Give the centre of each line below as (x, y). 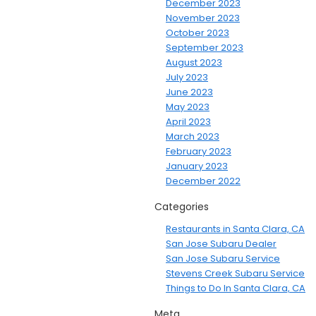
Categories (182, 207)
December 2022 (203, 181)
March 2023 (193, 137)
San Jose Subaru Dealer (221, 244)
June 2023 (189, 92)
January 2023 (197, 166)
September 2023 (205, 48)
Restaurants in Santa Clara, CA (235, 229)
